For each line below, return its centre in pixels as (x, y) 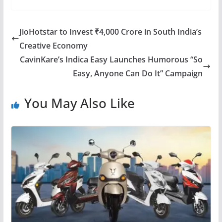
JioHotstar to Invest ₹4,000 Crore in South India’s (110, 32)
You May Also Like (79, 103)
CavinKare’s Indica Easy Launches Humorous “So (111, 59)
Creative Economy (53, 46)
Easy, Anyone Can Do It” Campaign (138, 73)
